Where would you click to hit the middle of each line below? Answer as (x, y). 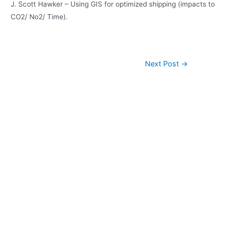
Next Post (163, 64)
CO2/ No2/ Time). (40, 17)
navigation (43, 74)
